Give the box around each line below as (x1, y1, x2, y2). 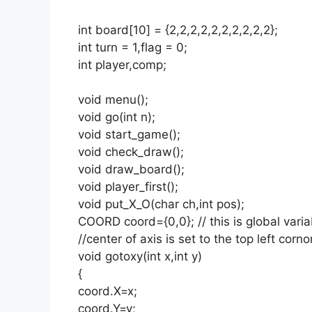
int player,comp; (78, 57, 166, 72)
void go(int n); (78, 110, 155, 125)
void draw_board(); (78, 162, 185, 177)
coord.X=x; (78, 284, 137, 299)
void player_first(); (78, 180, 178, 194)
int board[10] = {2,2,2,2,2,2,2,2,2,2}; (78, 22, 278, 37)
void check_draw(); (78, 145, 184, 159)
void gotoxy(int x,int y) (78, 249, 202, 264)
